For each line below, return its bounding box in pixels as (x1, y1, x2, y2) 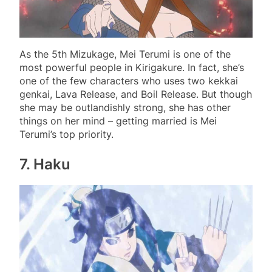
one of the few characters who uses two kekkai (19, 74, 238, 87)
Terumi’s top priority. (19, 127, 114, 140)
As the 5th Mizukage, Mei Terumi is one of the (19, 47, 231, 60)
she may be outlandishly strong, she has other (19, 101, 231, 114)
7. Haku (19, 155, 70, 173)
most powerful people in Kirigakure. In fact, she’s (19, 61, 244, 73)
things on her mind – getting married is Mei (19, 114, 217, 127)
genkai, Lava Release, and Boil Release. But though (19, 87, 252, 100)
